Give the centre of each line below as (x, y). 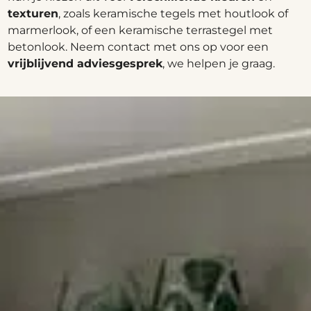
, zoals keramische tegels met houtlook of (173, 14)
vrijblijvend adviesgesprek (85, 64)
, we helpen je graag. (219, 64)
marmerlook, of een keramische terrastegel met (140, 30)
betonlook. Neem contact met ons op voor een (138, 47)
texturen (33, 14)
